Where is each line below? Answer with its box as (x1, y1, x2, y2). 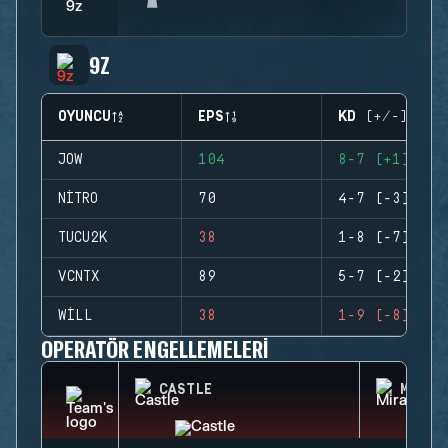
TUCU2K (58, 230, 107, 246)
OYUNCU (58, 109, 111, 125)
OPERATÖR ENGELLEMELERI (41, 334, 270, 363)
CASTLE (159, 382, 212, 398)
